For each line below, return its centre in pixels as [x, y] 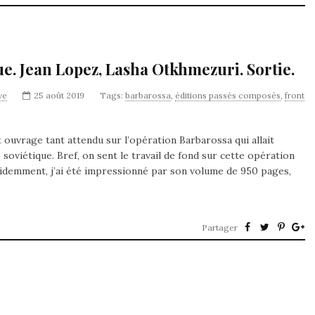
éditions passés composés [228, 95]
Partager [220, 227]
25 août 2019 [59, 95]
